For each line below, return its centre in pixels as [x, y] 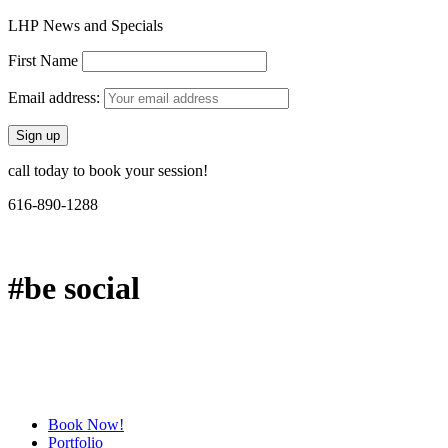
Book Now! [86, 425]
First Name [43, 61]
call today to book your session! [108, 171]
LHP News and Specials [85, 26]
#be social [74, 287]
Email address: [56, 98]
